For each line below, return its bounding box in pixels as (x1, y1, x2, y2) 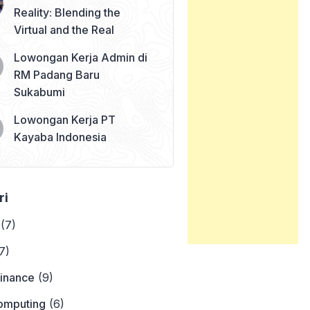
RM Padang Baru (14, 67, 100, 82)
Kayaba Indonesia (14, 129, 107, 144)
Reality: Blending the (14, 5, 121, 19)
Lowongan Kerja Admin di (14, 50, 148, 64)
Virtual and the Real (14, 22, 115, 37)
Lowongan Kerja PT (14, 112, 116, 127)
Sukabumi (14, 84, 66, 99)
